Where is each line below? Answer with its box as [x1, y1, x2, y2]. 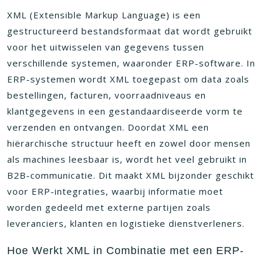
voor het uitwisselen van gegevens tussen [7, 41, 204, 53]
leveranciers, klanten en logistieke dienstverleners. [7, 217, 245, 229]
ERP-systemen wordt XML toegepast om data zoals [7, 73, 249, 85]
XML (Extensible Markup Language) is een [7, 9, 201, 21]
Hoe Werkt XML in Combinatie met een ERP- [7, 245, 244, 256]
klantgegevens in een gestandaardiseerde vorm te [7, 105, 243, 117]
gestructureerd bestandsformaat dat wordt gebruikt [7, 25, 252, 37]
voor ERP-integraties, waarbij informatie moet [7, 185, 223, 197]
